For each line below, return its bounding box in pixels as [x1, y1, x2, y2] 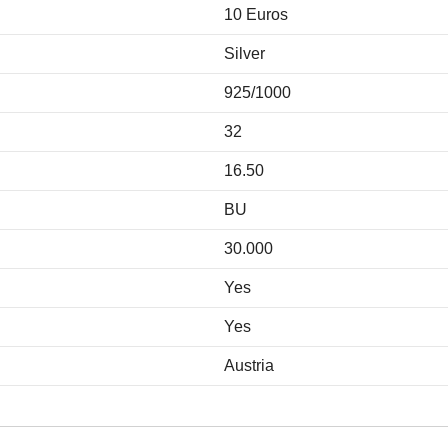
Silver [224, 44, 265, 62]
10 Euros [224, 5, 288, 23]
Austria [224, 356, 274, 374]
